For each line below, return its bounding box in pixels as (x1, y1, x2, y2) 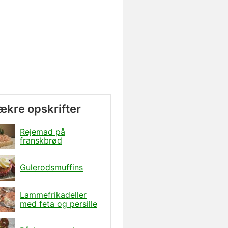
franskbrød (20, 135, 62, 146)
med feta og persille (20, 198, 97, 209)
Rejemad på (20, 126, 65, 137)
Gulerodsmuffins (20, 162, 83, 173)
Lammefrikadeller (20, 189, 87, 200)
